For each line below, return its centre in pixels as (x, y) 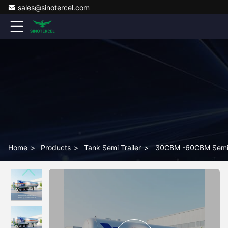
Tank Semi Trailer (112, 147)
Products (56, 147)
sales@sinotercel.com (54, 7)
